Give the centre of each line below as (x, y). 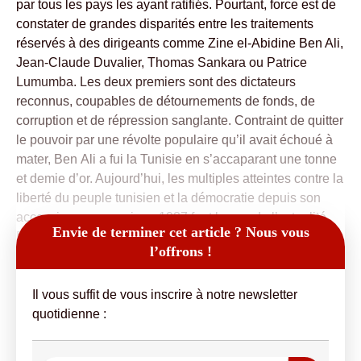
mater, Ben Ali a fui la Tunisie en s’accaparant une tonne (176, 159)
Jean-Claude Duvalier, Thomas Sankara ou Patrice (162, 62)
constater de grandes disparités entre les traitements (165, 24)
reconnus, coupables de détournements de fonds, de (166, 101)
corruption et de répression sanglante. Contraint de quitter (180, 120)
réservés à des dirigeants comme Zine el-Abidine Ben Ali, (180, 43)
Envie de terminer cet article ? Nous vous (180, 232)
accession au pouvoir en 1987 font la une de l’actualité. (173, 217)
